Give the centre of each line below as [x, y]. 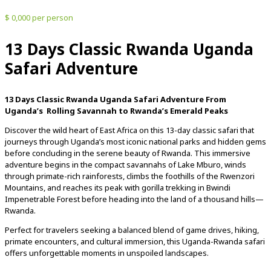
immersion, [146, 242]
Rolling [62, 111]
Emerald [187, 111]
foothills [181, 176]
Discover [22, 130]
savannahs [147, 165]
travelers [63, 230]
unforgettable [55, 253]
